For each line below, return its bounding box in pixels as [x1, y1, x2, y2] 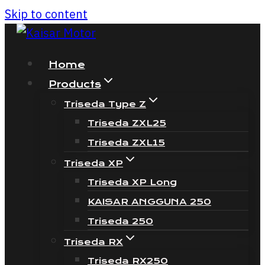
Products [48, 79, 101, 90]
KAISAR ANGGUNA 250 [88, 196, 211, 207]
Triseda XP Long [88, 177, 177, 188]
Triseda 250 [88, 216, 153, 227]
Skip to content [5, 6, 88, 22]
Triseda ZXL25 [88, 118, 166, 128]
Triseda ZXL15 [88, 137, 165, 148]
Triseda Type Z [64, 99, 146, 109]
